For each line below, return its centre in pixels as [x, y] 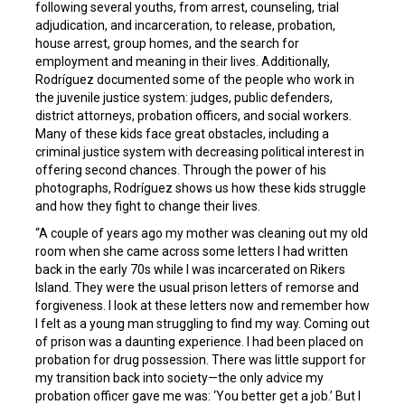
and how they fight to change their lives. [148, 206]
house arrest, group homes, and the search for [167, 43]
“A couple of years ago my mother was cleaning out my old [202, 233]
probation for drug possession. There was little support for [201, 359]
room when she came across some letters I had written [192, 251]
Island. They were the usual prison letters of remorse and [197, 287]
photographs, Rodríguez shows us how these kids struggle [201, 188]
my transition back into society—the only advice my [179, 377]
